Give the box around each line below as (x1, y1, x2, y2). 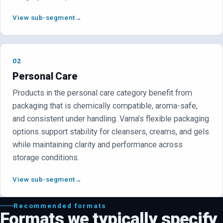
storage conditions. (12, 153, 79, 163)
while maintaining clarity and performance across (12, 140, 183, 150)
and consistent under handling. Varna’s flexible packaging (12, 114, 209, 124)
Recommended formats (13, 202, 107, 210)
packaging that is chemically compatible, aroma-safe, (12, 101, 198, 111)
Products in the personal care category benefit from (12, 88, 192, 98)
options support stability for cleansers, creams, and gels (12, 127, 209, 137)
